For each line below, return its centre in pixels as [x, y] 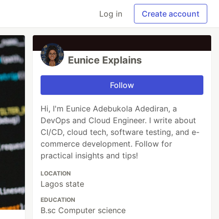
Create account [171, 14]
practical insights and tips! [89, 155]
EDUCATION [58, 200]
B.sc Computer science [83, 210]
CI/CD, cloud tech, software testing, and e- [120, 132]
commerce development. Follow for [107, 144]
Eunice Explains [105, 60]
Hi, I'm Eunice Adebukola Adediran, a [109, 109]
